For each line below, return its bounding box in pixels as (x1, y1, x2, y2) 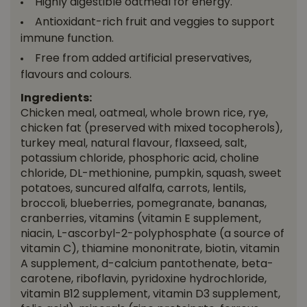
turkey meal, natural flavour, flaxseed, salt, (21, 138, 247, 149)
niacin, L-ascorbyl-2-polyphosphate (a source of (21, 229, 284, 240)
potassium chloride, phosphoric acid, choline (21, 153, 259, 164)
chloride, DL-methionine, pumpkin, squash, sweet (21, 169, 282, 180)
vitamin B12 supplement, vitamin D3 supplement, (21, 289, 280, 300)
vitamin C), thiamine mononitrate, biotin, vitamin (21, 244, 280, 255)
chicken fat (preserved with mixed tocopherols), (21, 123, 282, 134)
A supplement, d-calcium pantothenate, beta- (21, 259, 273, 270)
